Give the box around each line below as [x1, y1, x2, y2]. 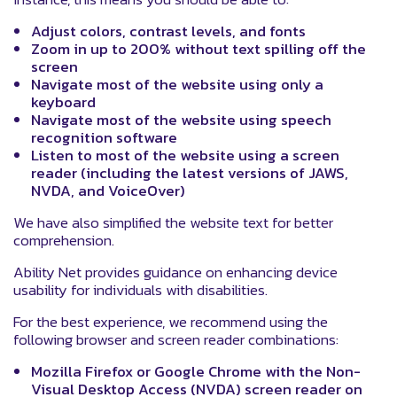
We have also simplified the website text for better [13, 211, 333, 234]
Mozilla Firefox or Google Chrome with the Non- [31, 360, 361, 383]
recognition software [31, 126, 177, 149]
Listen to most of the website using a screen [31, 144, 339, 167]
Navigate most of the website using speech [31, 108, 331, 131]
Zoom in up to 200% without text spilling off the [31, 37, 366, 60]
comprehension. [13, 229, 114, 252]
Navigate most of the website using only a [31, 73, 323, 96]
